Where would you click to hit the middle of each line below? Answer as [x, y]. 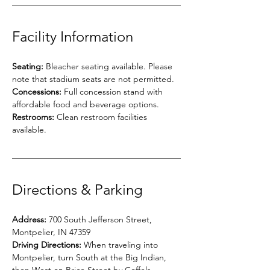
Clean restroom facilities [102, 117]
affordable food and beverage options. [86, 104]
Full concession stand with [113, 92]
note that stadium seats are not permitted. [93, 79]
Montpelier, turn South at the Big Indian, [90, 257]
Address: [29, 219]
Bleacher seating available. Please [109, 66]
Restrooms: [33, 117]
